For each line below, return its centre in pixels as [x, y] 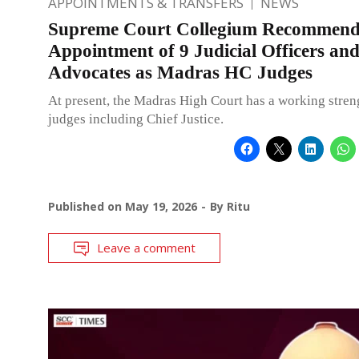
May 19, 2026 [161, 207]
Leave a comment [146, 248]
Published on [87, 207]
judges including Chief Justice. [136, 119]
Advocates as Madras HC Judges [180, 73]
